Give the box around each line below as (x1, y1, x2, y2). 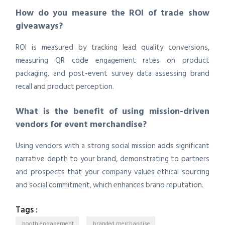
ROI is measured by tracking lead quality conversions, (16, 41, 209, 54)
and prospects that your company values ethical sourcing (16, 166, 209, 179)
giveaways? (16, 18, 63, 33)
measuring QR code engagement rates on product (16, 54, 209, 67)
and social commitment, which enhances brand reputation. (16, 179, 204, 192)
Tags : (16, 202, 38, 217)
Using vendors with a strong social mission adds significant (16, 140, 209, 153)
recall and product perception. (16, 80, 115, 93)
